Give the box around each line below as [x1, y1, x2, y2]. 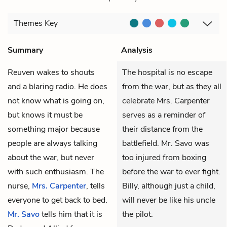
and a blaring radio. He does [8, 81, 107, 92]
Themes [14, 18, 45, 29]
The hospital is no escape [122, 66, 212, 78]
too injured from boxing [122, 152, 206, 163]
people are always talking [8, 137, 97, 149]
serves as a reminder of [122, 109, 205, 121]
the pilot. [122, 208, 153, 220]
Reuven [8, 66, 36, 78]
